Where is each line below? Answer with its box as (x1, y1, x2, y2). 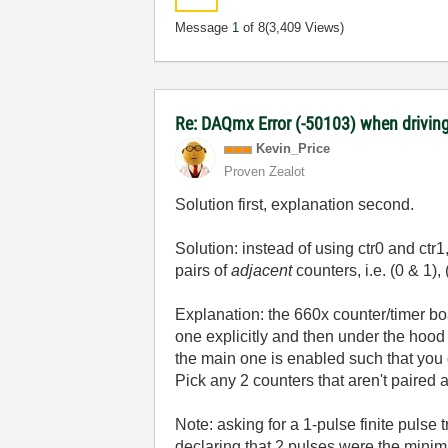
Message (175, 20, 233, 35)
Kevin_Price (256, 141, 331, 156)
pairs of (175, 262, 232, 279)
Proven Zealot (224, 164, 306, 179)
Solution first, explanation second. (175, 196, 415, 213)
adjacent (231, 262, 293, 279)
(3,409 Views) (265, 20, 345, 35)
